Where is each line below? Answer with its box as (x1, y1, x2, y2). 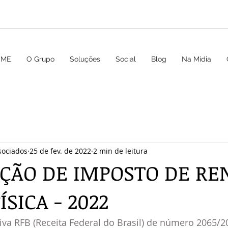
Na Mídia (182, 55, 211, 63)
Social (116, 55, 136, 63)
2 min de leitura (93, 146, 148, 156)
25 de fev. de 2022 (30, 146, 91, 156)
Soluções (70, 55, 100, 63)
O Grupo (26, 55, 54, 63)
